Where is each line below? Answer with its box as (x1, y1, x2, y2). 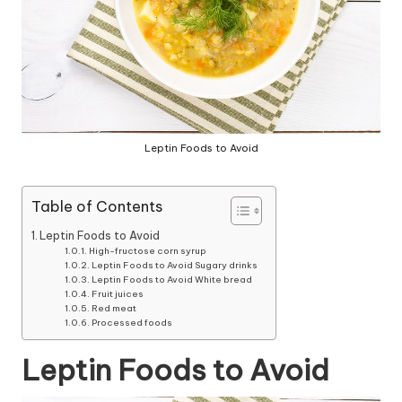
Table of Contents (31, 197, 162, 215)
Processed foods (91, 316, 172, 328)
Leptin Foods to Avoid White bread (91, 273, 252, 285)
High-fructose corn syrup (88, 244, 206, 257)
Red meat (91, 301, 136, 314)
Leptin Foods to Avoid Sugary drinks (91, 258, 258, 271)
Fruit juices (91, 287, 144, 300)
